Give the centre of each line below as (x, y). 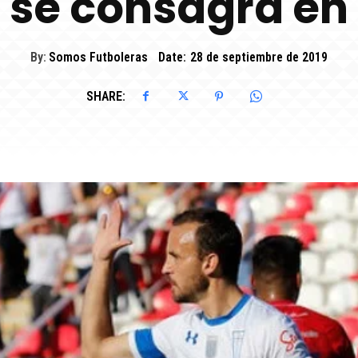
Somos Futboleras (98, 57)
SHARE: (106, 97)
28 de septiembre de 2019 (259, 57)
